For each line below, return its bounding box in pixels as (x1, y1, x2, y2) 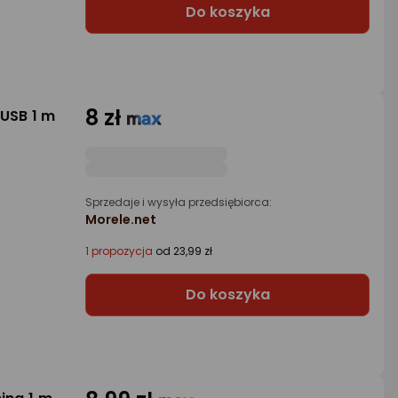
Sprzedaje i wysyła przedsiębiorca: (85, 195, 272, 211)
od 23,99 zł (153, 243, 212, 259)
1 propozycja (85, 243, 153, 259)
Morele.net (85, 211, 156, 229)
